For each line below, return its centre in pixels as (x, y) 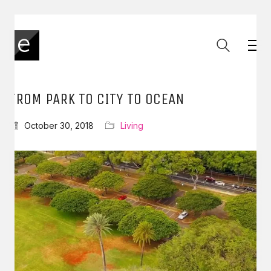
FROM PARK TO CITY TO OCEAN (97, 99)
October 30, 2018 (59, 126)
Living (132, 126)
